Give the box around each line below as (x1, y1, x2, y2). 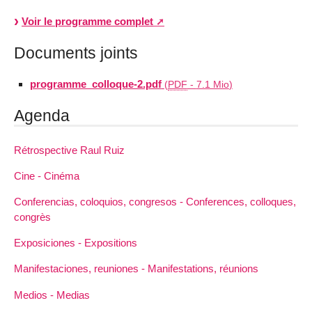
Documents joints (14, 44, 138, 63)
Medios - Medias (14, 288, 90, 301)
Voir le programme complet (22, 15, 153, 28)
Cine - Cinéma (14, 169, 79, 182)
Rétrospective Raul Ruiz (14, 143, 125, 156)
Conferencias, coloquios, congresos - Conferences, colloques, (14, 196, 296, 208)
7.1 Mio (196, 79, 229, 90)
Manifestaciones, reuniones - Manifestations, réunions (14, 263, 258, 275)
